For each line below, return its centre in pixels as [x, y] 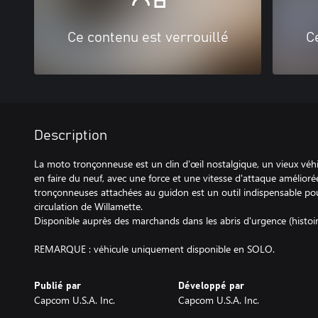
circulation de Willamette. [88, 206]
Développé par [211, 286]
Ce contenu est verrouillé [148, 37]
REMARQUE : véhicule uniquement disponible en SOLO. [154, 248]
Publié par [57, 286]
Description [71, 135]
